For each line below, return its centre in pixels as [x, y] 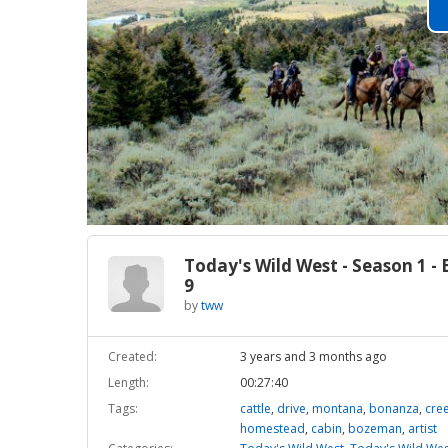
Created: [132, 357]
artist [422, 429]
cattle [255, 409]
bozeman [374, 429]
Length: [128, 383]
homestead [272, 429]
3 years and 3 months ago [313, 357]
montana [337, 409]
